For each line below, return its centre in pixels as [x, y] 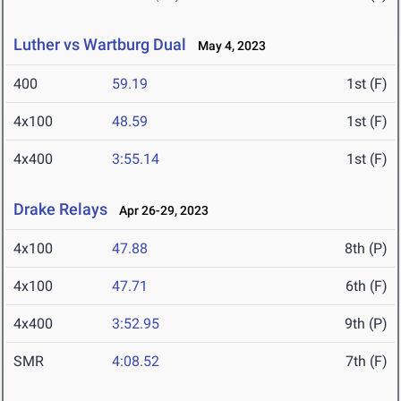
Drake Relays [60, 209]
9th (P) [366, 324]
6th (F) [367, 286]
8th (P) [366, 249]
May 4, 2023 [228, 46]
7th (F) [367, 362]
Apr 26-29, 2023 [160, 211]
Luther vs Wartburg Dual [100, 45]
